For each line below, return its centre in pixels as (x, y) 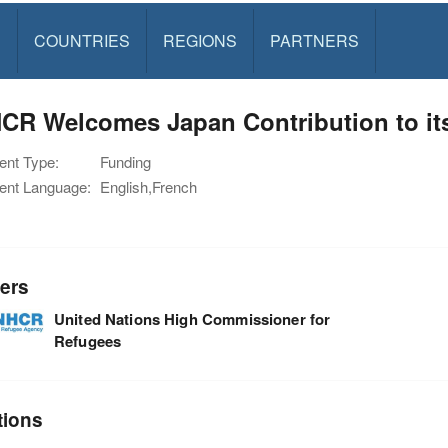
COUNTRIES (81, 40)
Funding (125, 161)
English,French (148, 186)
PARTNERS (314, 40)
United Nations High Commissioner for (192, 318)
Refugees (87, 340)
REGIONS (199, 40)
